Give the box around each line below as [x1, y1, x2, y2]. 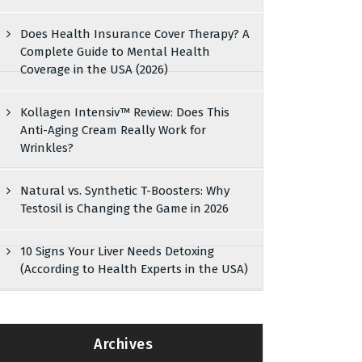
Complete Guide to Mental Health [20, 44, 211, 59]
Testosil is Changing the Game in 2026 [20, 201, 229, 216]
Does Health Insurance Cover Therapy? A [20, 27, 250, 41]
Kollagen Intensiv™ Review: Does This [20, 105, 230, 120]
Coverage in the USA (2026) [20, 62, 169, 77]
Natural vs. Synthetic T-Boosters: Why [20, 183, 230, 198]
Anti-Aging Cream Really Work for [20, 123, 207, 137]
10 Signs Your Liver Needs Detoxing [20, 244, 215, 259]
